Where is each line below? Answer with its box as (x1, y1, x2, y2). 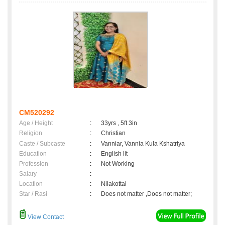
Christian (101, 130, 126, 137)
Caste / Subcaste (19, 140, 65, 148)
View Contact (26, 213, 64, 221)
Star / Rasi (19, 190, 47, 198)
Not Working (101, 160, 135, 168)
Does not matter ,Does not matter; (101, 190, 192, 198)
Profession (19, 160, 48, 168)
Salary (19, 170, 37, 178)
